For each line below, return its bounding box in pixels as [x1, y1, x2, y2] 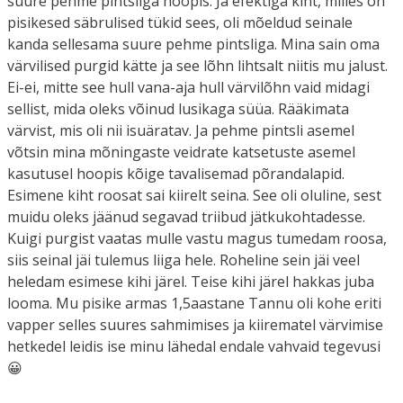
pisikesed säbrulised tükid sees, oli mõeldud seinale [7, 12, 353, 32]
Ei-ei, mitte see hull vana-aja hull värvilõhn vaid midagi [7, 76, 370, 97]
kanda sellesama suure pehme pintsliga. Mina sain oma [7, 33, 380, 54]
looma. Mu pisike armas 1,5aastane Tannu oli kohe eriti [7, 292, 381, 313]
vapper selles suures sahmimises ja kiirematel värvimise [7, 314, 383, 335]
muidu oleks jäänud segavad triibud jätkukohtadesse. [7, 206, 365, 227]
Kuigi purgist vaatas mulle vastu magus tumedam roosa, [7, 228, 387, 248]
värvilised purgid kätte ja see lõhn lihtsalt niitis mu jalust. [7, 55, 388, 76]
